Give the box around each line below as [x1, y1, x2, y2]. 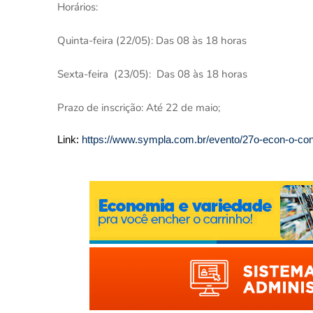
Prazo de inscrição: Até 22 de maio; [57, 101, 220, 115]
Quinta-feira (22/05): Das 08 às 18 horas [57, 34, 247, 48]
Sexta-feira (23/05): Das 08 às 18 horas [57, 67, 247, 81]
